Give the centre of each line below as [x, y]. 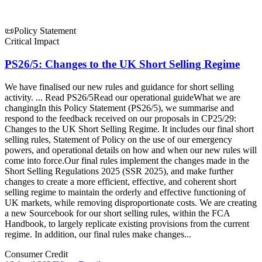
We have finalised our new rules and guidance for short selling [119, 87]
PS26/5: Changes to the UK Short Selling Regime [122, 64]
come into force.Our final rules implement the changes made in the [127, 160]
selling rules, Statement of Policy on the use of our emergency [118, 139]
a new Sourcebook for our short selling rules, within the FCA [117, 213]
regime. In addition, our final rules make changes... [98, 234]
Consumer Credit [36, 254]
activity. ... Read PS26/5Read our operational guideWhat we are [123, 97]
